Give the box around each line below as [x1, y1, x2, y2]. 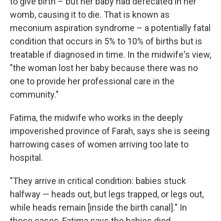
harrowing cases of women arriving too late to [10, 139, 188, 149]
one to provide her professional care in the [10, 76, 175, 86]
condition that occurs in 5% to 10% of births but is [10, 36, 202, 46]
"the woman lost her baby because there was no [10, 63, 198, 73]
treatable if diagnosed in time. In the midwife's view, [10, 49, 211, 60]
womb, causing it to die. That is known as [10, 9, 170, 20]
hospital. [10, 152, 43, 163]
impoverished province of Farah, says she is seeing [10, 126, 210, 136]
